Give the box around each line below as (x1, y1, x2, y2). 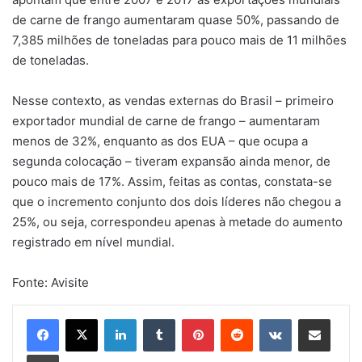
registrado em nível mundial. (12, 234, 175, 250)
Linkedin (136, 312, 178, 326)
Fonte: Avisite (12, 275, 89, 291)
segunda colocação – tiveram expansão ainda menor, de (12, 154, 330, 170)
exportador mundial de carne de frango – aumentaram (12, 113, 320, 129)
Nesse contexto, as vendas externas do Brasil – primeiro (12, 93, 334, 109)
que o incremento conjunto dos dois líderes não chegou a (12, 194, 341, 210)
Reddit (252, 312, 284, 326)
